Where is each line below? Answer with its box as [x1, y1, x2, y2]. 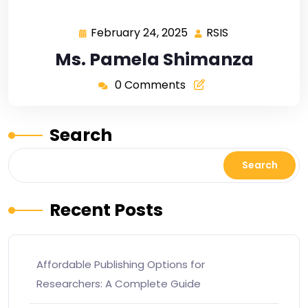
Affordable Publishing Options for [36, 257, 205, 272]
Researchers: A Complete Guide [36, 276, 201, 291]
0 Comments [114, 77, 186, 93]
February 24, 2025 [90, 25, 188, 41]
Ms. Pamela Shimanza [54, 47, 254, 72]
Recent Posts [49, 198, 163, 223]
